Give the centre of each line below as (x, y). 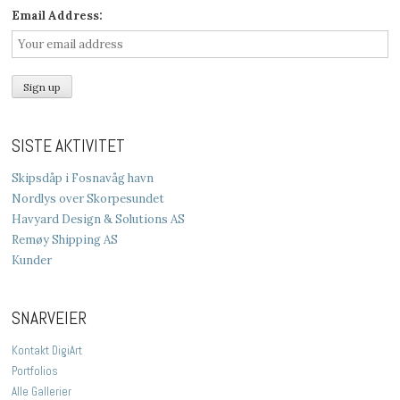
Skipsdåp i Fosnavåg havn (83, 178)
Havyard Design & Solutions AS (99, 219)
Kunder (32, 260)
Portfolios (35, 371)
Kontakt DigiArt (47, 350)
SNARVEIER (50, 318)
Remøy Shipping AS (65, 239)
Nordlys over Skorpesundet (88, 198)
